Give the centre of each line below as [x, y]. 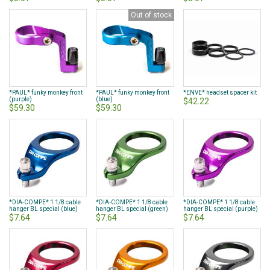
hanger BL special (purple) [220, 209]
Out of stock [151, 15]
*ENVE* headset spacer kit [220, 93]
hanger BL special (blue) [43, 209]
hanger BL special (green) [132, 209]
